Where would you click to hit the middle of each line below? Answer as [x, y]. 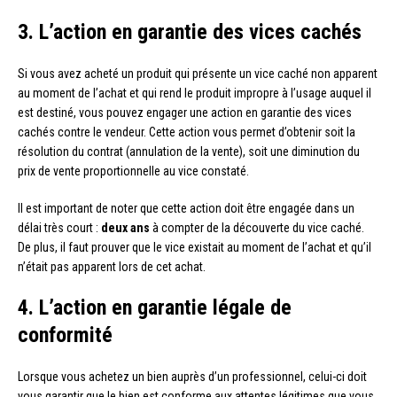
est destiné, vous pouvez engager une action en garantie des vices [185, 113]
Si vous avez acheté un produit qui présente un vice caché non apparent [198, 74]
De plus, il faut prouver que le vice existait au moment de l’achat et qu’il [195, 248]
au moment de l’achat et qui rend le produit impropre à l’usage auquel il [195, 93]
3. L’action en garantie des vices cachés [190, 32]
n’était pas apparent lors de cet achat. [112, 267]
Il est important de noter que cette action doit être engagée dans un [186, 209]
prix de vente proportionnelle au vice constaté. [133, 171]
